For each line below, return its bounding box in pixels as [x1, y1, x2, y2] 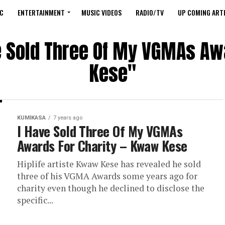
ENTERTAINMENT [18, 7, 65, 18]
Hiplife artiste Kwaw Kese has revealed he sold [17, 158, 201, 170]
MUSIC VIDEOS [81, 7, 122, 18]
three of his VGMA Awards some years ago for [17, 170, 197, 182]
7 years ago [53, 115, 82, 121]
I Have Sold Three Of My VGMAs [17, 121, 183, 141]
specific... [17, 194, 53, 206]
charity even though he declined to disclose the [17, 182, 204, 194]
